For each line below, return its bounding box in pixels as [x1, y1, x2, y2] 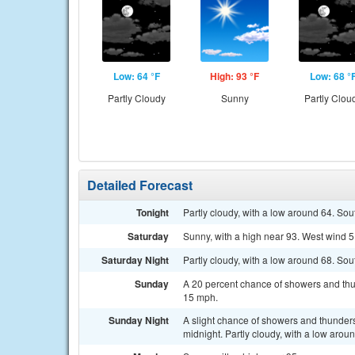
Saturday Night [101, 253, 169, 267]
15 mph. [183, 290, 218, 303]
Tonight [136, 205, 169, 219]
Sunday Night [109, 313, 169, 327]
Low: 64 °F [113, 69, 160, 83]
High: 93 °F [210, 69, 259, 83]
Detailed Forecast [87, 176, 193, 194]
